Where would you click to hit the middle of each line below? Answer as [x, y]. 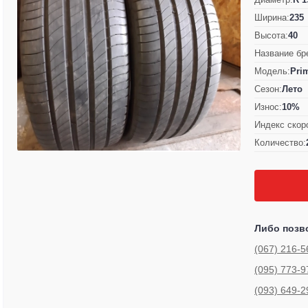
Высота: [271, 35]
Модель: [272, 71]
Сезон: [268, 89]
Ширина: [272, 17]
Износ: [268, 107]
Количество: [280, 142]
